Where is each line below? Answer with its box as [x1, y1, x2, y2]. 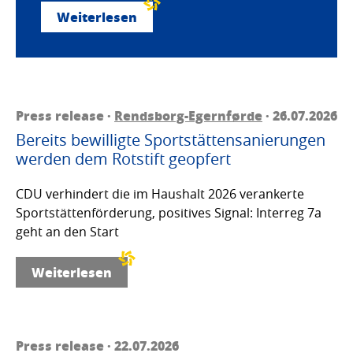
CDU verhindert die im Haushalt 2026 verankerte [16, 185, 304, 203]
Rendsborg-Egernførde [114, 106, 262, 125]
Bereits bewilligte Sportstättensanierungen [16, 129, 325, 151]
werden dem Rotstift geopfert [16, 148, 231, 170]
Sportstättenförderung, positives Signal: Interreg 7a [16, 204, 321, 222]
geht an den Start [16, 223, 119, 241]
